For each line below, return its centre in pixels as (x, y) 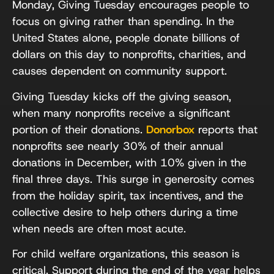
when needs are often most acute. (99, 228)
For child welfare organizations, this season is (126, 254)
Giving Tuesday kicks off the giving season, (122, 96)
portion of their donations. (79, 129)
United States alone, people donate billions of (126, 38)
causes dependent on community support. (120, 71)
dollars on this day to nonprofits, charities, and (129, 55)
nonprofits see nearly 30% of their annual (118, 146)
